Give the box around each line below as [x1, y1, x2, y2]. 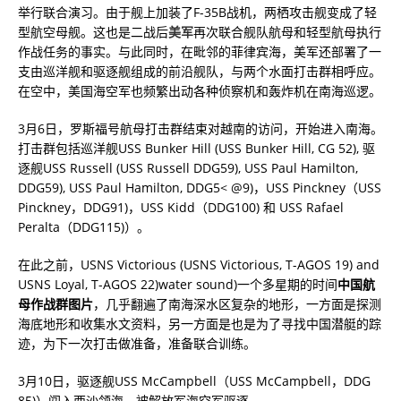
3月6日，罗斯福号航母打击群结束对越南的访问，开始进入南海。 [18, 120, 383, 137]
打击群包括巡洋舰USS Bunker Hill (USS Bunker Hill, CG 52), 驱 [18, 140, 375, 157]
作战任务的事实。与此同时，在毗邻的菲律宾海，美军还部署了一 [18, 43, 381, 60]
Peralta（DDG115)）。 [18, 218, 149, 235]
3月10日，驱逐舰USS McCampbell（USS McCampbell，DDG [18, 372, 371, 389]
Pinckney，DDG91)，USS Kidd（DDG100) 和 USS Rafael [18, 199, 344, 216]
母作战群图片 [18, 295, 93, 312]
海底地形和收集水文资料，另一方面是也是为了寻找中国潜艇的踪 [18, 315, 381, 332]
